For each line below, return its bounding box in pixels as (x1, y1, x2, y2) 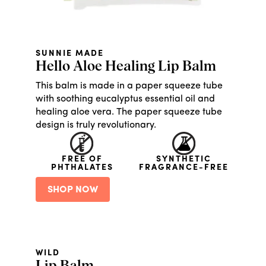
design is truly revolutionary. (36, 121, 157, 131)
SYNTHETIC (156, 155, 212, 164)
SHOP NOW (47, 185, 99, 195)
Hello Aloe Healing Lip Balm (36, 59, 217, 74)
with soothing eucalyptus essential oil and (36, 94, 216, 104)
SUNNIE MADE (36, 49, 104, 59)
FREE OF (61, 155, 103, 164)
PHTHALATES (50, 163, 113, 173)
